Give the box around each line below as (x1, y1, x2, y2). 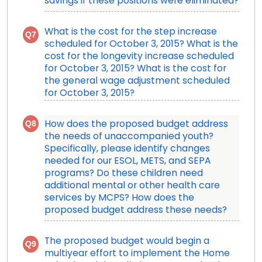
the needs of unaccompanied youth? (44, 132, 213, 142)
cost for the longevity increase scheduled (44, 52, 234, 62)
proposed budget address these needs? (44, 206, 227, 216)
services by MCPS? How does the (44, 194, 194, 204)
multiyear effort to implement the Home (44, 249, 230, 259)
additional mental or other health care (44, 181, 220, 191)
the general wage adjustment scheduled (44, 77, 230, 87)
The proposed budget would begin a (44, 237, 209, 247)
